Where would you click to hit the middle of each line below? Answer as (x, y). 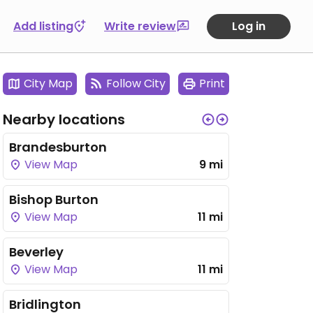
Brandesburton (58, 147)
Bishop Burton (54, 199)
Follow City (136, 83)
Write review (140, 26)
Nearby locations (64, 119)
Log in (249, 26)
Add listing (43, 26)
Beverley (36, 252)
